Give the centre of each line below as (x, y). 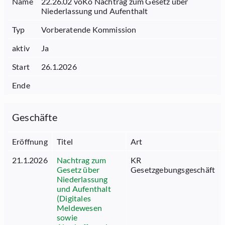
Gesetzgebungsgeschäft (173, 170)
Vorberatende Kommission (89, 29)
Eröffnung (30, 141)
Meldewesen (79, 208)
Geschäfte (35, 117)
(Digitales (74, 198)
